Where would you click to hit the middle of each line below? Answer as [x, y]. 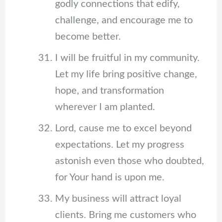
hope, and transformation [109, 90]
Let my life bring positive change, [126, 74]
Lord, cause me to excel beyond [123, 128]
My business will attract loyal [118, 198]
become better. [88, 36]
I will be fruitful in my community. [127, 58]
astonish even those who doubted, [129, 161]
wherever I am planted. [105, 107]
